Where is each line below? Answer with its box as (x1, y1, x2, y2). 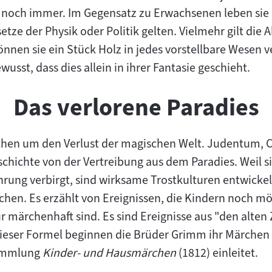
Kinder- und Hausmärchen (42, 245, 176, 262)
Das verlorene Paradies (13, 91, 259, 124)
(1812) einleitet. (176, 245, 258, 262)
